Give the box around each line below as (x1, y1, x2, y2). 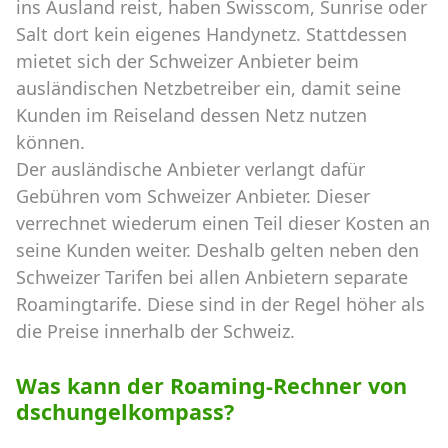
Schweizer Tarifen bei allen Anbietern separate (16, 264, 408, 289)
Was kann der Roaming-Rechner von (16, 370, 407, 400)
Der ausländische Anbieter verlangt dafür (16, 156, 365, 181)
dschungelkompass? (16, 396, 234, 426)
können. (16, 129, 85, 154)
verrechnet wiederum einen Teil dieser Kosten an (16, 210, 430, 235)
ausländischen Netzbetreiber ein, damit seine (16, 75, 401, 100)
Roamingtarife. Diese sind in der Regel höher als (16, 291, 425, 316)
